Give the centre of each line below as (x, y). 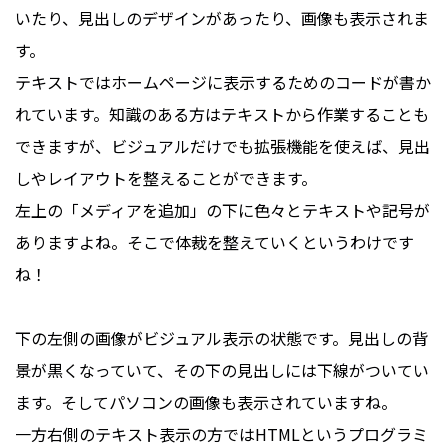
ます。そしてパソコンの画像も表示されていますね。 (206, 401)
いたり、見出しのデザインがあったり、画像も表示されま (222, 17)
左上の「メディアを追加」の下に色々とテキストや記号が (222, 209)
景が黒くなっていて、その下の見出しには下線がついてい (222, 369)
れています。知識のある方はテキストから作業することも (222, 113)
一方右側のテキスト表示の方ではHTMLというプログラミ (221, 433)
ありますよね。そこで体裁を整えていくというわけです (214, 241)
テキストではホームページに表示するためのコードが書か (223, 81)
